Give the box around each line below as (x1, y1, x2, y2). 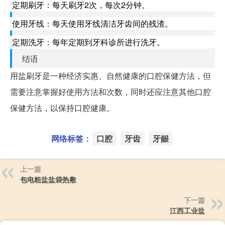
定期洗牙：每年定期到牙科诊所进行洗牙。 (12, 36, 165, 48)
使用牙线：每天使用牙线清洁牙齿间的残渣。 (12, 18, 173, 30)
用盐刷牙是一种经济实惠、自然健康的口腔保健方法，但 (10, 70, 211, 82)
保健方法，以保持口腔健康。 (10, 102, 115, 114)
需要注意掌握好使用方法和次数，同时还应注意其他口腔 (10, 86, 211, 98)
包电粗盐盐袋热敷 (20, 174, 76, 185)
